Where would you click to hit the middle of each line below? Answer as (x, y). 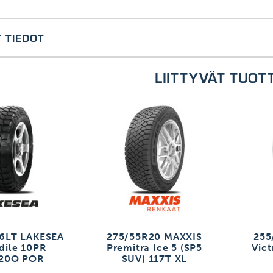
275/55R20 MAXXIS (154, 237)
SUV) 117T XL (154, 259)
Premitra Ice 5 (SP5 (154, 248)
